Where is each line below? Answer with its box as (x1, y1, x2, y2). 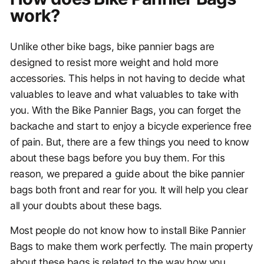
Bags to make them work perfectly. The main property (10, 240, 253, 252)
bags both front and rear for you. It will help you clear (10, 184, 248, 196)
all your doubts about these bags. (10, 200, 162, 212)
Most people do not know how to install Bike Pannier (10, 225, 246, 236)
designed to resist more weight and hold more (10, 57, 219, 68)
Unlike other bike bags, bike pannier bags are (10, 41, 214, 52)
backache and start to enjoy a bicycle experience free (10, 120, 252, 132)
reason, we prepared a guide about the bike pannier (10, 168, 245, 180)
